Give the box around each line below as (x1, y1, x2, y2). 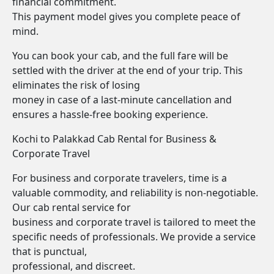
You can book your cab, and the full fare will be (12, 49, 228, 62)
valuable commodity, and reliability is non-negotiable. (12, 186, 258, 199)
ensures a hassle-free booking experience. (12, 108, 208, 121)
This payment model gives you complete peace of (12, 10, 240, 23)
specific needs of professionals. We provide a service (12, 230, 256, 243)
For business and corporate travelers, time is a (12, 171, 227, 185)
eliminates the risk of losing (12, 78, 140, 92)
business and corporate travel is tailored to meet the (12, 215, 256, 229)
